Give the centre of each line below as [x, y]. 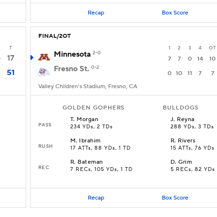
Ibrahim [90, 141]
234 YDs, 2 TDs [92, 127]
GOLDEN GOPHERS [94, 108]
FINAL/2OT [54, 36]
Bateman [90, 162]
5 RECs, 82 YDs [193, 170]
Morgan [88, 119]
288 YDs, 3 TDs [192, 127]
